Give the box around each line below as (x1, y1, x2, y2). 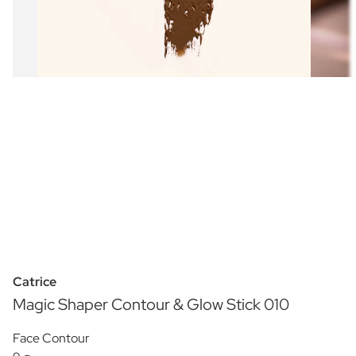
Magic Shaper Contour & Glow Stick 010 (13, 293, 289, 315)
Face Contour (13, 329, 90, 346)
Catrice (13, 273, 56, 290)
